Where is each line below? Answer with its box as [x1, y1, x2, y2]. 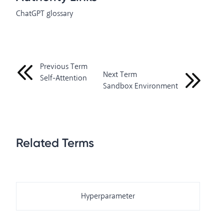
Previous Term [40, 61, 87, 72]
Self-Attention [40, 73, 87, 83]
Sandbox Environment [103, 81, 178, 91]
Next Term [103, 69, 137, 80]
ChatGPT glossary [16, 8, 73, 19]
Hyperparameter [81, 191, 135, 201]
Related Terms [16, 135, 94, 150]
